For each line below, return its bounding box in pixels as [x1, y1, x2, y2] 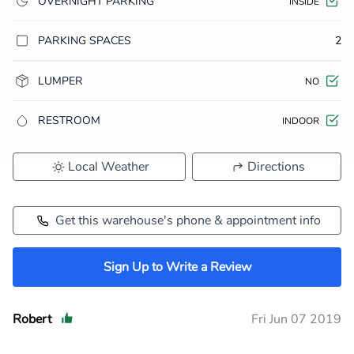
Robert [13, 311, 51, 328]
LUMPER [38, 73, 83, 88]
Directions [247, 158, 305, 175]
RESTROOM [38, 113, 100, 128]
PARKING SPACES [38, 33, 131, 48]
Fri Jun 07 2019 [251, 311, 341, 328]
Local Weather [68, 158, 149, 175]
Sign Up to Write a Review [103, 258, 251, 276]
